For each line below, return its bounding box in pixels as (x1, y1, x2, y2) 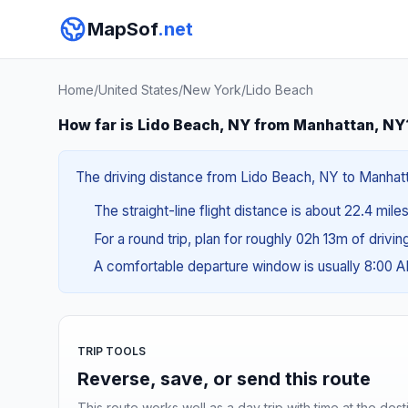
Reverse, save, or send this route (77, 367, 371, 390)
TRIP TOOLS (77, 343, 146, 358)
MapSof (87, 18, 158, 40)
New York (183, 82, 241, 97)
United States (98, 82, 178, 97)
